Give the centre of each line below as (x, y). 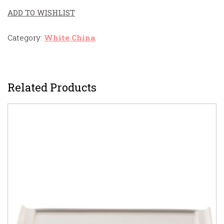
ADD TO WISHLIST (41, 12)
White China (69, 37)
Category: (26, 37)
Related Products (52, 87)
